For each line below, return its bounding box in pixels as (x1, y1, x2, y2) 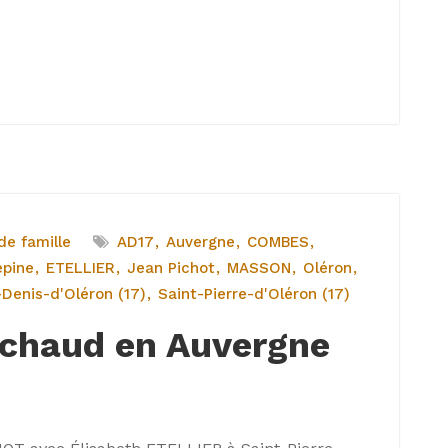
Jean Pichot (127, 259, 215, 277)
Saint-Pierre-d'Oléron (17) (158, 285, 350, 303)
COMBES (247, 233, 309, 251)
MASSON (227, 259, 291, 277)
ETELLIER (46, 259, 115, 277)
